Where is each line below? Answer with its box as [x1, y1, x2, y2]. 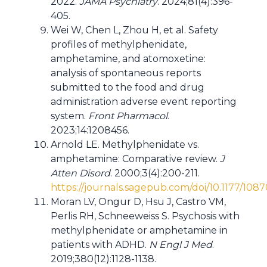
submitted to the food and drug [51, 82, 204, 93]
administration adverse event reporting [51, 96, 237, 107]
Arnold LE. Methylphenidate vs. [51, 139, 199, 150]
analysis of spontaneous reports [51, 67, 201, 79]
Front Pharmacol [88, 110, 167, 122]
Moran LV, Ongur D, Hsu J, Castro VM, [51, 196, 226, 207]
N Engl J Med [149, 239, 212, 250]
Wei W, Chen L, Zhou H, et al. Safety [51, 24, 218, 36]
